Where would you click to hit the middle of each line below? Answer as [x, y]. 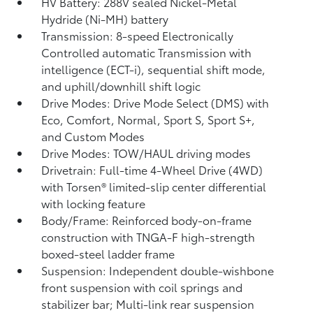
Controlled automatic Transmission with [147, 52]
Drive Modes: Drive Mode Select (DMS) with [155, 102]
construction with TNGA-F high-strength [148, 236]
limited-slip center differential [188, 186]
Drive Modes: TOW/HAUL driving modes [146, 153]
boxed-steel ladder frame [108, 253]
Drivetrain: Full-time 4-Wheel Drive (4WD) [152, 169]
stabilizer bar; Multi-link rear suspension [148, 304]
